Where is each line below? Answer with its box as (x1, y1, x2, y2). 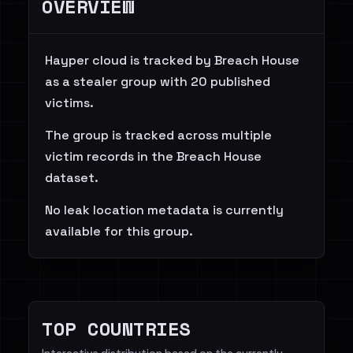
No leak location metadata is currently (45, 202, 284, 218)
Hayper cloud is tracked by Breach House (45, 52, 299, 69)
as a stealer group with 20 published (45, 73, 270, 90)
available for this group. (45, 223, 193, 240)
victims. (45, 95, 94, 111)
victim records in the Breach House (45, 148, 262, 165)
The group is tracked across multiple (45, 127, 272, 143)
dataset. (45, 169, 98, 186)
